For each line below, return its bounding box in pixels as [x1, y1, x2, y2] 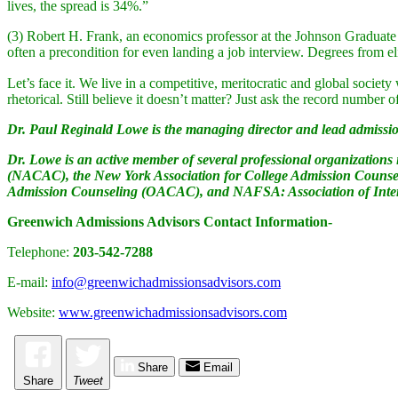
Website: [7, 305, 55, 320]
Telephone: [7, 244, 73, 259]
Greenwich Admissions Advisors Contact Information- [7, 214, 332, 229]
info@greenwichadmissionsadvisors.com [52, 275, 281, 290]
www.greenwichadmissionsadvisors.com [59, 305, 287, 320]
